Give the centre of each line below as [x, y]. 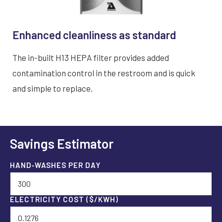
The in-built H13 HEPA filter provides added [91, 57]
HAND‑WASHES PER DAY [55, 165]
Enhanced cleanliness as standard [94, 34]
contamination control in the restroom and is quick [104, 73]
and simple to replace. [53, 88]
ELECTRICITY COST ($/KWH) [64, 199]
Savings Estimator [62, 143]
